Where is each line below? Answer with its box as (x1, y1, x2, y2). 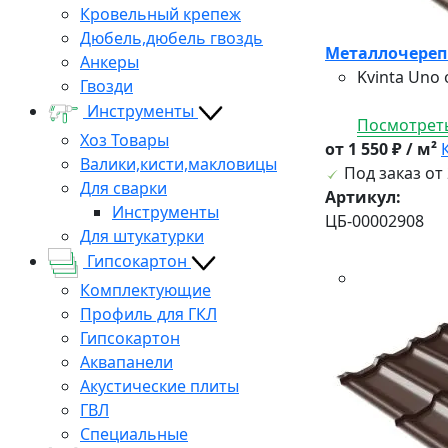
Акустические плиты (80, 374, 239, 397)
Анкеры (80, 50, 139, 73)
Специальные (80, 422, 188, 445)
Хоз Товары (80, 128, 169, 151)
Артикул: (325, 185, 401, 208)
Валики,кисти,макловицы (80, 152, 277, 175)
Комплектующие (80, 278, 211, 301)
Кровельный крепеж (80, 2, 241, 25)
